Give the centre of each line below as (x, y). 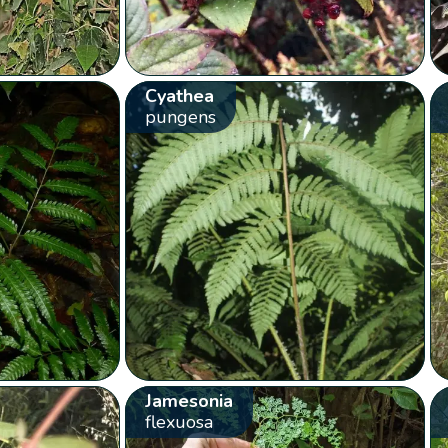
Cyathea (179, 95)
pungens (180, 116)
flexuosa (178, 421)
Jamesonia (188, 400)
